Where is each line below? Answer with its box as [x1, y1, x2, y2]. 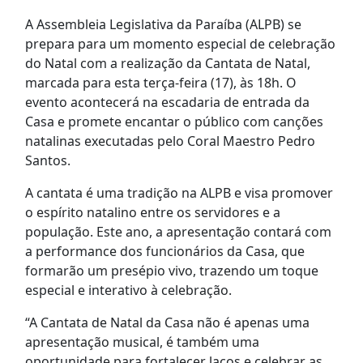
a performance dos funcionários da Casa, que [24, 242, 305, 261]
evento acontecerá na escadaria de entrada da [24, 93, 310, 112]
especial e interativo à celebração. [24, 281, 232, 300]
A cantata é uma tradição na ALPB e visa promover [24, 184, 333, 203]
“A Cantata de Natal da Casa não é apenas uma [24, 314, 310, 332]
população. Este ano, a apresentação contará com [24, 223, 331, 241]
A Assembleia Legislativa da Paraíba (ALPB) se [24, 15, 301, 34]
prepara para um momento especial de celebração [24, 35, 335, 53]
